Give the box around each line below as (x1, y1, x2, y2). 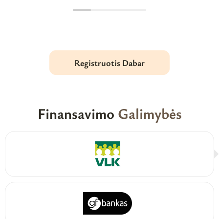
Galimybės (117, 103, 182, 124)
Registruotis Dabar (74, 57, 145, 69)
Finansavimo (37, 103, 118, 124)
